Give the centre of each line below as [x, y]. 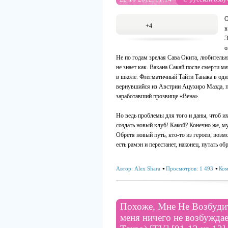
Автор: [125, 168]
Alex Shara [147, 168]
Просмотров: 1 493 [190, 168]
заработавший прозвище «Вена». [158, 96]
